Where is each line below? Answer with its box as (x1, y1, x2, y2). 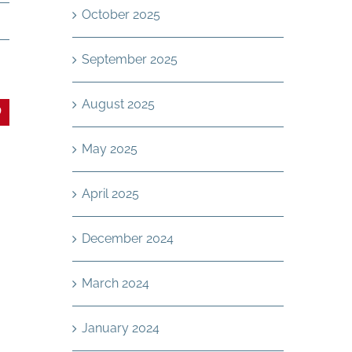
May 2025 (81, 141, 137, 156)
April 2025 (81, 186, 139, 201)
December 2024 (81, 231, 174, 246)
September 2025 (81, 52, 178, 67)
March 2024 (81, 276, 149, 291)
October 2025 (81, 7, 160, 22)
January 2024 (81, 321, 159, 335)
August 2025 (81, 97, 155, 112)
